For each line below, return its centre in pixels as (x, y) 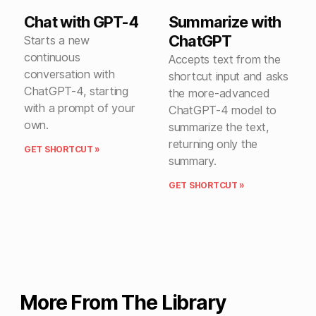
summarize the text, (219, 127)
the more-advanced (219, 93)
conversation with (69, 74)
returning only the (213, 144)
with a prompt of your (80, 108)
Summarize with (225, 22)
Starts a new (57, 40)
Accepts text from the (225, 59)
